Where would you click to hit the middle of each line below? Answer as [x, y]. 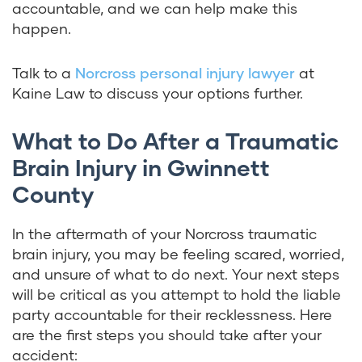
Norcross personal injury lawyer [185, 73]
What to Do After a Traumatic [175, 141]
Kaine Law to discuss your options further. [158, 93]
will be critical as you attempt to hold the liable [177, 295]
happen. [42, 29]
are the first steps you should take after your [167, 335]
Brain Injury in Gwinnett [141, 168]
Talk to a [44, 73]
